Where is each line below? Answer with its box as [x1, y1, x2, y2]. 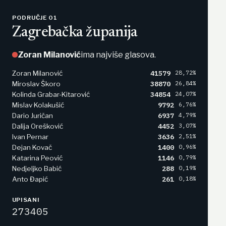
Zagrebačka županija [12, 25, 138, 41]
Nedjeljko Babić [12, 164, 62, 173]
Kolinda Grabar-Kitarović [12, 90, 90, 99]
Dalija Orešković [12, 122, 63, 131]
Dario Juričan [12, 111, 53, 120]
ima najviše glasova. [80, 49, 156, 60]
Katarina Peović [12, 154, 63, 162]
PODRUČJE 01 [12, 14, 58, 22]
